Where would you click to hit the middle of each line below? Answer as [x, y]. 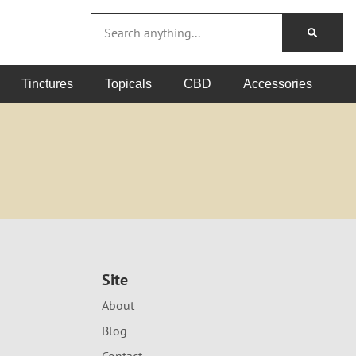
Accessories [278, 84]
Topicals [128, 84]
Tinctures [47, 84]
